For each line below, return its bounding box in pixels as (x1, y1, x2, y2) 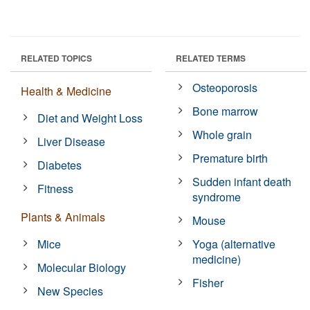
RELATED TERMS (176, 51, 246, 64)
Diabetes (37, 156, 82, 173)
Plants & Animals (21, 208, 105, 225)
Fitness (37, 180, 74, 197)
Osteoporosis (192, 79, 258, 95)
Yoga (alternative (192, 235, 276, 252)
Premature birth (192, 149, 268, 166)
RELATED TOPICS (21, 51, 92, 64)
